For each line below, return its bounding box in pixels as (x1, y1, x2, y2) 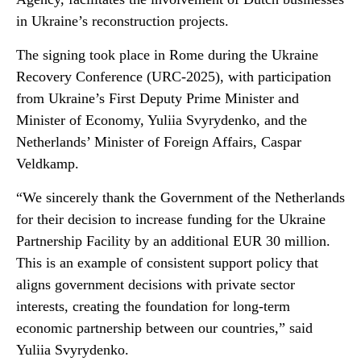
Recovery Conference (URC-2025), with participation (16, 68, 331, 85)
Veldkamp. (16, 156, 79, 172)
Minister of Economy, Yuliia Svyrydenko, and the (16, 112, 307, 128)
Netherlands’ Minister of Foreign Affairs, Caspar (16, 134, 301, 150)
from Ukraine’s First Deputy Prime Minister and (16, 90, 299, 106)
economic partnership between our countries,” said (16, 320, 313, 336)
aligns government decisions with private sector (16, 276, 295, 293)
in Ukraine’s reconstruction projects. (16, 13, 229, 29)
